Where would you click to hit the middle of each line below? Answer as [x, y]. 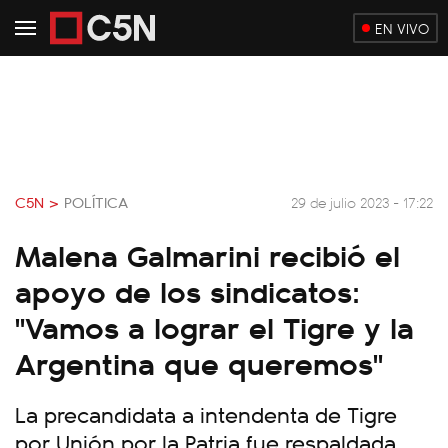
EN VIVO [402, 28]
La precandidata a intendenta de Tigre [206, 413]
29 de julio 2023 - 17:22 [362, 201]
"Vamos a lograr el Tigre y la [214, 326]
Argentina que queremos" [199, 362]
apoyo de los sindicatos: [187, 290]
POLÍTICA [96, 202]
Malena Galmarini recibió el [207, 254]
